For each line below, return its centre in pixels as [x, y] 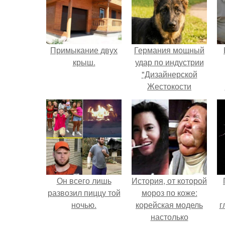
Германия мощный [169, 50]
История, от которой [169, 181]
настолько [169, 217]
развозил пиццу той [84, 193]
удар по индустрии [169, 62]
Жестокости [169, 86]
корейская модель [169, 205]
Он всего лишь [84, 181]
